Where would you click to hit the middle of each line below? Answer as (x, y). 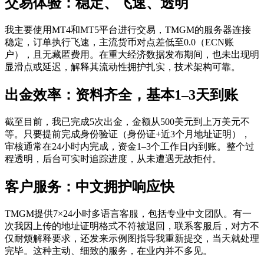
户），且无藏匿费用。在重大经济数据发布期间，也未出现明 (132, 55)
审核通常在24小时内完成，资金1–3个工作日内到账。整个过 (130, 147)
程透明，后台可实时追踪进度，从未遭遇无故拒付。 (113, 159)
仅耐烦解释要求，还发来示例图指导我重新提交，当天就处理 (132, 238)
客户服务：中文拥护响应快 (90, 187)
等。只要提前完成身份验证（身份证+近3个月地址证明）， (128, 134)
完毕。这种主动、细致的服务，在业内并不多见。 (108, 250)
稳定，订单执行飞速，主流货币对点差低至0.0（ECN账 (119, 42)
